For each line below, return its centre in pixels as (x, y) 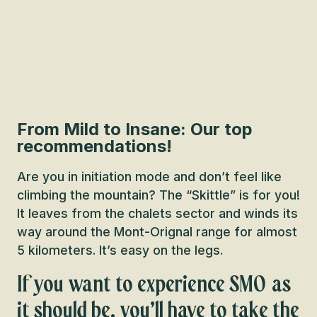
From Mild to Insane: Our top (135, 129)
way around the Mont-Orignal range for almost (157, 232)
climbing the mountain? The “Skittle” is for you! (158, 195)
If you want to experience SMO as (154, 284)
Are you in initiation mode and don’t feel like (149, 177)
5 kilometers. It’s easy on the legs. (120, 250)
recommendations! (94, 146)
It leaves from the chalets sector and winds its (157, 213)
